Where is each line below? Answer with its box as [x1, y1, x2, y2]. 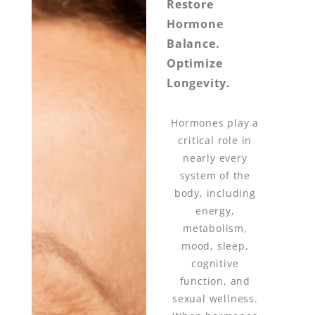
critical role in [178, 133, 252, 147]
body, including [174, 186, 256, 200]
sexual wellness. [172, 291, 258, 305]
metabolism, [182, 221, 247, 235]
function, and [179, 274, 251, 288]
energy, [195, 203, 235, 217]
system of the [179, 168, 251, 182]
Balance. [167, 36, 220, 52]
